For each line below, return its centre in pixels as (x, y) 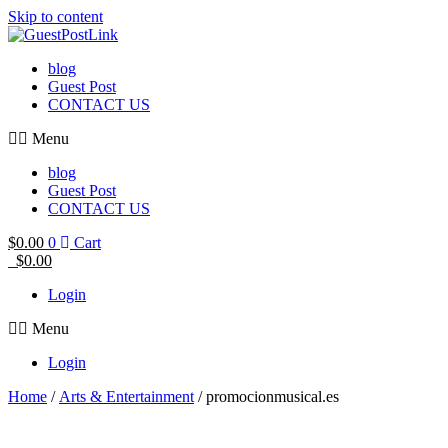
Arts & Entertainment (126, 396)
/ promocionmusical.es (266, 396)
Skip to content (55, 16)
